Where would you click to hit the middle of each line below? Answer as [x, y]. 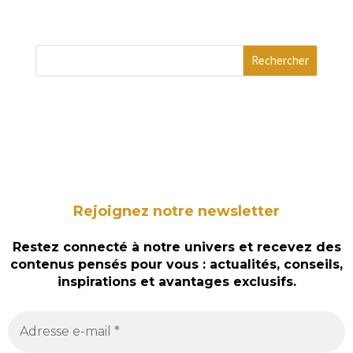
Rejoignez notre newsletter [176, 211]
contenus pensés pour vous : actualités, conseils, [176, 265]
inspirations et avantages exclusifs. [176, 282]
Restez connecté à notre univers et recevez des [176, 247]
